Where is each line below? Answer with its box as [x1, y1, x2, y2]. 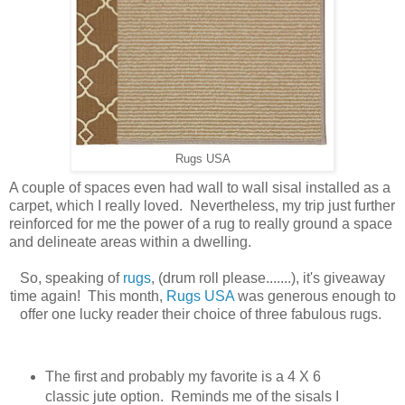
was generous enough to [233, 288, 396, 305]
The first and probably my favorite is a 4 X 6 [44, 369, 321, 385]
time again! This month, [9, 288, 166, 305]
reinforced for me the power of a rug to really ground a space [9, 216, 392, 232]
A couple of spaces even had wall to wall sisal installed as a [9, 180, 391, 196]
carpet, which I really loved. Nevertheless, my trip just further [9, 198, 395, 214]
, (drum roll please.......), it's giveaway [151, 270, 385, 287]
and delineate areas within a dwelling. [9, 234, 255, 250]
